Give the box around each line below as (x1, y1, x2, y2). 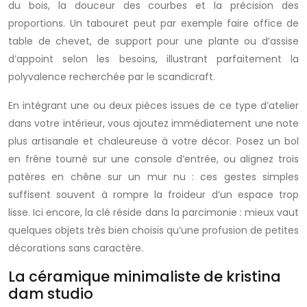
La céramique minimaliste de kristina (8, 267, 281, 286)
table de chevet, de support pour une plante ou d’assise (8, 34, 299, 48)
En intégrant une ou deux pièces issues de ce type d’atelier (8, 99, 299, 112)
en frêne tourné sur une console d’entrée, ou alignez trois (8, 152, 299, 166)
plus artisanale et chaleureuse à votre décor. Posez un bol (8, 134, 299, 148)
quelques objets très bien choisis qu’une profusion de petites (8, 223, 299, 237)
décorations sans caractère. (8, 241, 143, 255)
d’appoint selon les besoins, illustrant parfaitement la (8, 52, 299, 66)
